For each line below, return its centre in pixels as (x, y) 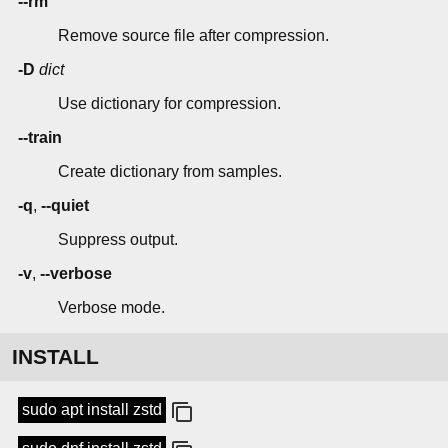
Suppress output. (118, 240)
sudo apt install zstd (92, 410)
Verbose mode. (111, 308)
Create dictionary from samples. (170, 172)
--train (40, 138)
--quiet (65, 206)
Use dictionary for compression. (169, 104)
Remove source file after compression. (193, 36)
